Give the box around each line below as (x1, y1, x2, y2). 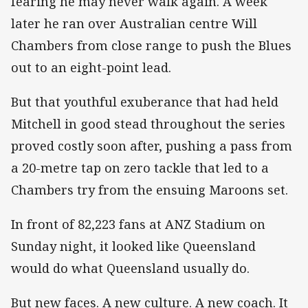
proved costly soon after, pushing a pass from (11, 137, 292, 154)
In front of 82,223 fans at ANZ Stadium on (11, 216, 265, 233)
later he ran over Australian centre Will (11, 14, 257, 32)
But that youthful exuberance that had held (11, 93, 278, 110)
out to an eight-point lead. (11, 58, 171, 76)
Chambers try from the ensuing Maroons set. (11, 181, 288, 198)
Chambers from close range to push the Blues (11, 36, 291, 54)
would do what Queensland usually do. (11, 260, 250, 277)
